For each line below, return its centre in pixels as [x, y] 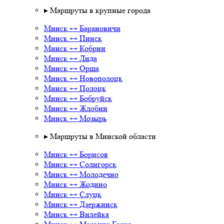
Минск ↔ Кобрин [75, 48]
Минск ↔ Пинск [73, 38]
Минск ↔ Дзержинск [81, 204]
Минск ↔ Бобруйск [78, 98]
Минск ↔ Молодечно [81, 174]
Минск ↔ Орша [71, 68]
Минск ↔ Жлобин [76, 108]
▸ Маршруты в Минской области [100, 136]
